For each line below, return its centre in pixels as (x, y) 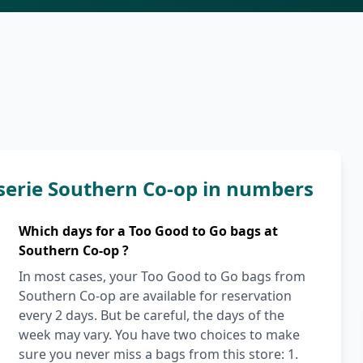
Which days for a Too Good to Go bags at (148, 231)
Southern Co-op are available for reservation (155, 296)
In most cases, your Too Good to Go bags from (162, 276)
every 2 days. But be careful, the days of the (151, 315)
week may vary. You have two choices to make (159, 335)
